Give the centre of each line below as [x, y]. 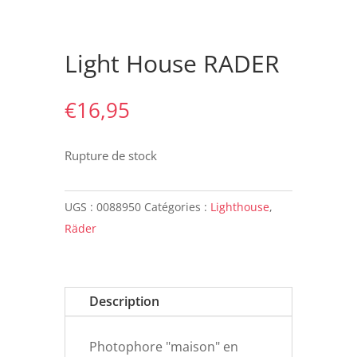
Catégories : [177, 207]
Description [124, 301]
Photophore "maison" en [163, 347]
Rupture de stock [110, 155]
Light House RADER [172, 63]
